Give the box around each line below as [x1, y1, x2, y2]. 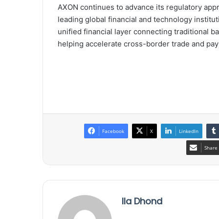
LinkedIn [179, 128, 198, 135]
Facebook [102, 128, 124, 135]
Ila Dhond [122, 195, 162, 208]
